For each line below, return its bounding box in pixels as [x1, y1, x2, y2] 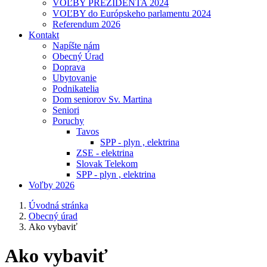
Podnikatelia [52, 83, 99, 94]
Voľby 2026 [29, 180, 74, 190]
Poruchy [52, 116, 84, 126]
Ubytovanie [52, 73, 97, 83]
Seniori [52, 105, 79, 115]
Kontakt [29, 30, 59, 40]
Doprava [52, 62, 85, 72]
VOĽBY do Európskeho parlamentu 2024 [52, 8, 211, 18]
